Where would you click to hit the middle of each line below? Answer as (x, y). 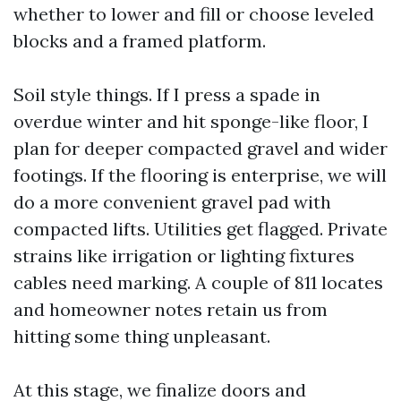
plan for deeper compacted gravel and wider (200, 148)
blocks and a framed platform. (140, 41)
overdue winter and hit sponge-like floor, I (191, 121)
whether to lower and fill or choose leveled (194, 14)
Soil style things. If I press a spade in (167, 94)
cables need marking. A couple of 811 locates (198, 282)
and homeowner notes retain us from (171, 309)
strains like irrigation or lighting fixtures (184, 256)
